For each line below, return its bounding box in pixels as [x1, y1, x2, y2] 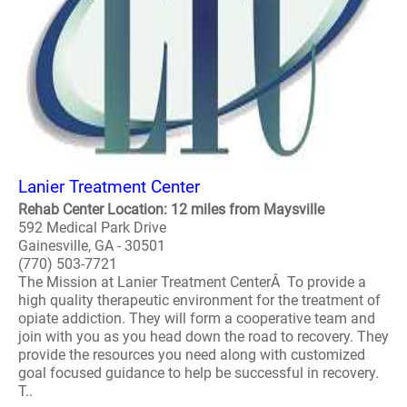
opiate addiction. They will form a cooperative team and [18, 310, 375, 327]
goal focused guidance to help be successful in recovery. [18, 364, 379, 382]
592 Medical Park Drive [18, 219, 166, 236]
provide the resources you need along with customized [18, 346, 365, 363]
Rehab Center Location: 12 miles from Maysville [18, 201, 324, 218]
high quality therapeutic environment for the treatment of [18, 292, 381, 309]
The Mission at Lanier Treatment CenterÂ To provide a [18, 273, 366, 291]
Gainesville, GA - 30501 [18, 237, 165, 254]
